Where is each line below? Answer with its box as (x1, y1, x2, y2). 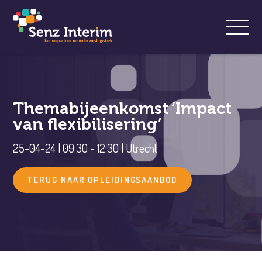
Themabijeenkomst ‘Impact (13, 99, 232, 118)
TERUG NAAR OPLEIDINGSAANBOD (27, 174, 177, 185)
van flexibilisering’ (13, 115, 163, 134)
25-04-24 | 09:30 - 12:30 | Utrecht (13, 140, 158, 156)
